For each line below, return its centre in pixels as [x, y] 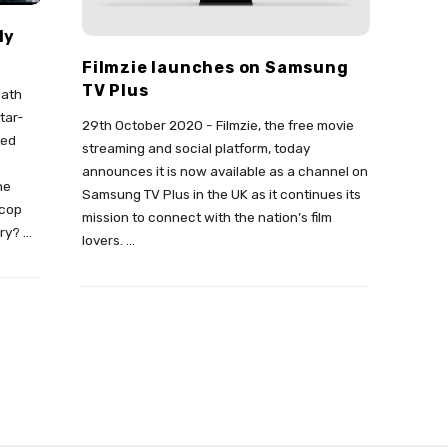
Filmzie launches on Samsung [215, 68]
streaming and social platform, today [196, 148]
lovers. [102, 240]
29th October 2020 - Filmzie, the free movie [218, 125]
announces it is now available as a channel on [225, 171]
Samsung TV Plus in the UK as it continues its [221, 194]
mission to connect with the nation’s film [207, 217]
